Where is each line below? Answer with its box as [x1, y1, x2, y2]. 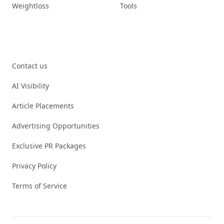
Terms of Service [12, 181, 67, 190]
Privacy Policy [12, 161, 56, 170]
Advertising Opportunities [12, 121, 99, 130]
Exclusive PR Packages [12, 141, 86, 150]
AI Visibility [12, 81, 49, 90]
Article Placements [12, 101, 74, 110]
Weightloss [12, 1, 49, 10]
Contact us [12, 61, 47, 70]
